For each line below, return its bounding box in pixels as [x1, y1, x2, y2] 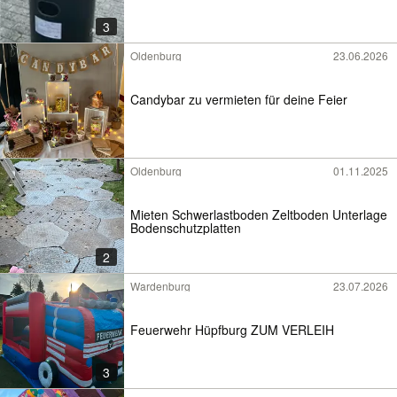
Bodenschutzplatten [130, 218, 241, 237]
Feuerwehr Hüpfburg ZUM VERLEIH [130, 320, 334, 339]
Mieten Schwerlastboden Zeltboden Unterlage [130, 205, 387, 223]
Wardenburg [130, 278, 191, 293]
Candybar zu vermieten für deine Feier [130, 90, 347, 108]
